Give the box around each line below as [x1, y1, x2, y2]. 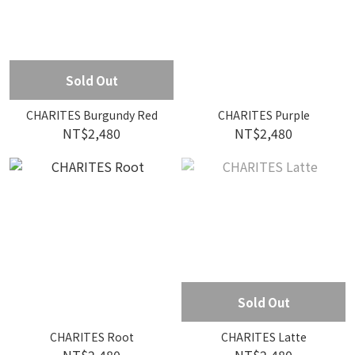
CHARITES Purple [217, 107, 310, 123]
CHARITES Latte [220, 329, 307, 345]
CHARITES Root [49, 329, 134, 345]
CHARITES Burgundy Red [25, 107, 158, 123]
